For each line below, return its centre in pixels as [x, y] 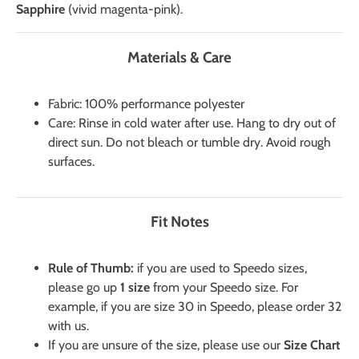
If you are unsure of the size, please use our [166, 345]
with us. [69, 326]
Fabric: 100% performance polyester [146, 103]
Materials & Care [179, 57]
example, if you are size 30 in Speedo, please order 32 [195, 307]
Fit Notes [179, 222]
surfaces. [71, 161]
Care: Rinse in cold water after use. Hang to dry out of [192, 123]
